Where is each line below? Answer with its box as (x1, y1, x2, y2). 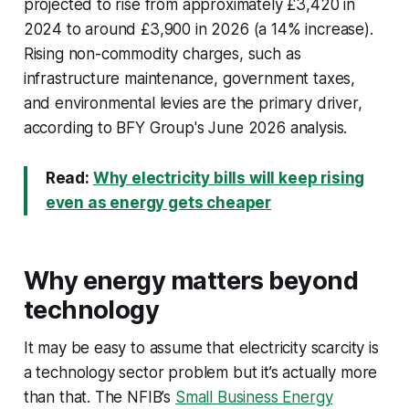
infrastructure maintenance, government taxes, (23, 69, 356, 89)
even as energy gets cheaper (45, 194, 272, 213)
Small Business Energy (174, 388, 333, 407)
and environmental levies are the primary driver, (23, 94, 362, 113)
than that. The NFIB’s (23, 388, 175, 407)
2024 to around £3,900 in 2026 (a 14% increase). (23, 20, 373, 39)
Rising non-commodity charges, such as (23, 45, 301, 64)
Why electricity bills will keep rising (92, 169, 365, 188)
